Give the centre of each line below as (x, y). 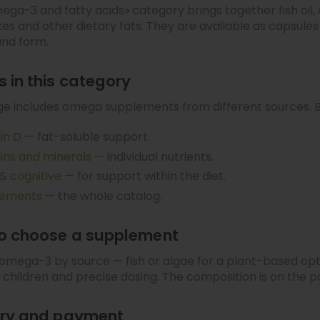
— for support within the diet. (144, 176)
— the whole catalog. (102, 196)
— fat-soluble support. (86, 136)
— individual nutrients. (152, 156)
